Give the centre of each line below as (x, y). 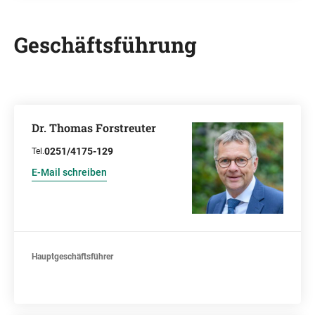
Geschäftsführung (105, 45)
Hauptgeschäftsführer (72, 257)
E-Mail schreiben (69, 172)
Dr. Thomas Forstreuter (94, 128)
